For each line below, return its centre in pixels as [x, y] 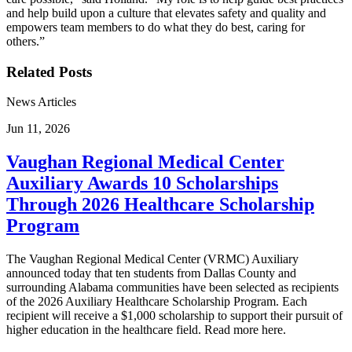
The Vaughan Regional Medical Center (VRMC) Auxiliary [152, 259]
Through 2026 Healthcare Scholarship [160, 205]
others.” [26, 41]
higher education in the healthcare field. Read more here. [146, 330]
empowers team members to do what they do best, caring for [156, 27]
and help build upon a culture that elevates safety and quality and [166, 13]
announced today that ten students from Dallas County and [151, 273]
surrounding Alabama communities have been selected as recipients [172, 288]
